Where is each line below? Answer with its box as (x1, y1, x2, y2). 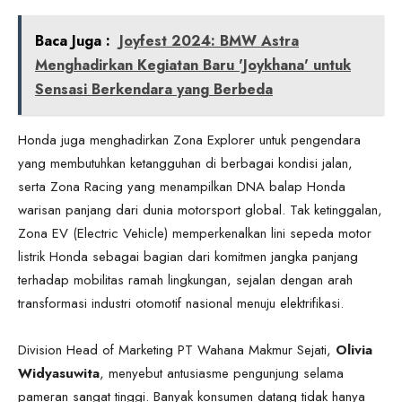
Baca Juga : (35, 30, 110, 51)
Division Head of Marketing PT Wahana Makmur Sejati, (18, 339, 336, 360)
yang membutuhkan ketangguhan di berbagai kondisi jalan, (18, 153, 353, 173)
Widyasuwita (18, 363, 100, 383)
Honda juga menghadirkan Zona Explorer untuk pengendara (18, 129, 361, 150)
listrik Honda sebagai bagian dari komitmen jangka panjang (18, 246, 358, 267)
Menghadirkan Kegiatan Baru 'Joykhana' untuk (35, 54, 351, 75)
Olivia (336, 339, 372, 360)
